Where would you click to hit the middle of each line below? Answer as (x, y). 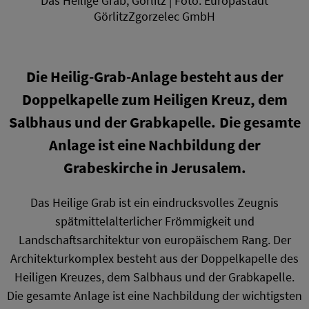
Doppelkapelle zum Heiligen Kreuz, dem (154, 99)
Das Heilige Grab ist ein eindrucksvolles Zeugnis (154, 202)
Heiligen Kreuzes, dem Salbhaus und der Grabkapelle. (154, 277)
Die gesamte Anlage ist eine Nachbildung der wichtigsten (154, 296)
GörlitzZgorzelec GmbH (154, 16)
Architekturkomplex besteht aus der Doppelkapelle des (154, 258)
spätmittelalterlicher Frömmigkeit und (154, 221)
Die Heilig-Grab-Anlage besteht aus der (154, 77)
